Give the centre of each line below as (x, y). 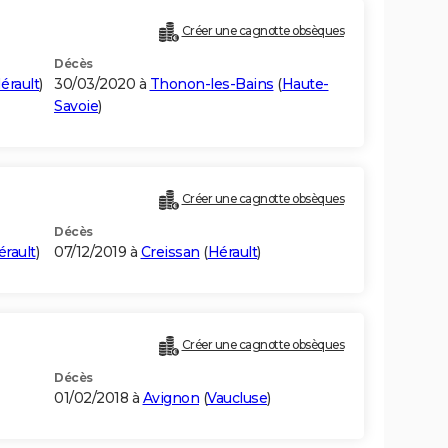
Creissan (170, 252)
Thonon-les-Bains (211, 84)
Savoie (76, 106)
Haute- (305, 84)
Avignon (170, 398)
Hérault (232, 252)
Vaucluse (237, 398)
